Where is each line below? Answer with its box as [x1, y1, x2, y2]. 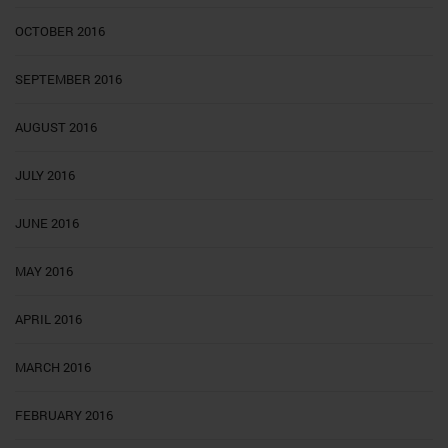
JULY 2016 [15, 165, 75, 184]
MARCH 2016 [15, 357, 91, 376]
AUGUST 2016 [15, 117, 97, 136]
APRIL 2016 [15, 309, 82, 328]
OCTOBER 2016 [15, 21, 105, 40]
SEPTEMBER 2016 [15, 69, 122, 88]
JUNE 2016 [15, 213, 79, 232]
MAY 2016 [15, 261, 73, 280]
